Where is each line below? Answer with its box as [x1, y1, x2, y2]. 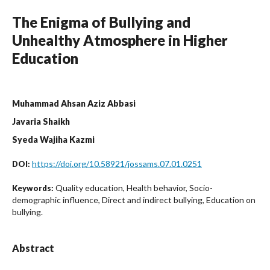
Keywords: [12, 183, 55, 193]
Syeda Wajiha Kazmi [12, 134, 95, 145]
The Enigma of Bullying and [12, 13, 190, 31]
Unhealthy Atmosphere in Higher [12, 31, 228, 49]
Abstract [12, 242, 54, 254]
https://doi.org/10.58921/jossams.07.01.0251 [32, 158, 202, 169]
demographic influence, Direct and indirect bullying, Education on [12, 194, 256, 205]
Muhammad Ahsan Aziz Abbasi [12, 98, 136, 108]
